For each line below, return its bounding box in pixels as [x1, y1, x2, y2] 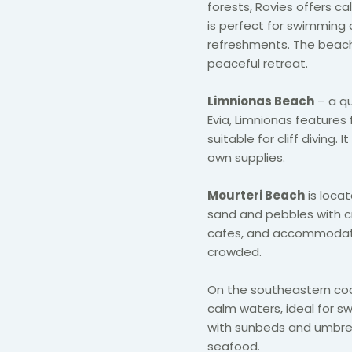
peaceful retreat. [207, 54, 311, 71]
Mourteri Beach [207, 186, 305, 203]
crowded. [207, 243, 262, 260]
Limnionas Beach [207, 92, 314, 109]
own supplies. [207, 148, 288, 166]
